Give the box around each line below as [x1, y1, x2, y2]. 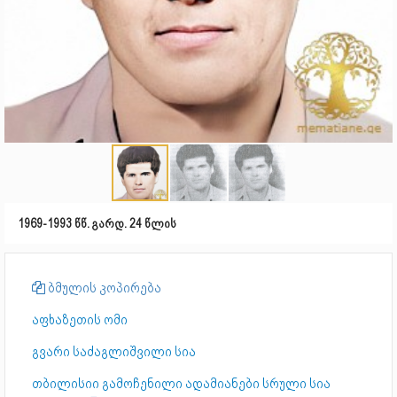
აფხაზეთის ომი [32, 312, 128, 328]
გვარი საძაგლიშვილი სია [32, 344, 196, 360]
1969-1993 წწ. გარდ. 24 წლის [18, 216, 176, 230]
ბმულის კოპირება [45, 280, 161, 296]
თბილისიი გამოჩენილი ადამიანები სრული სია [32, 376, 331, 392]
